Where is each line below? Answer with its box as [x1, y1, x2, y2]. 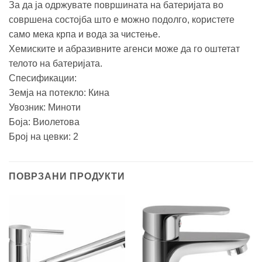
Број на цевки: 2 [9, 131, 78, 142]
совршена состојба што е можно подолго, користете [9, 14, 235, 25]
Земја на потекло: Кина [9, 87, 109, 98]
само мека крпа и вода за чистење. [9, 29, 160, 39]
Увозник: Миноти [9, 102, 81, 112]
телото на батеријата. [9, 58, 102, 68]
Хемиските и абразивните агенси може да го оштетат [9, 43, 240, 54]
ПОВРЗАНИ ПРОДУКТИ [9, 171, 125, 181]
